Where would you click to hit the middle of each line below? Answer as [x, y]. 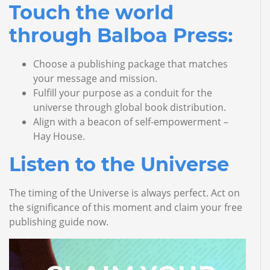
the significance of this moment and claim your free [126, 207]
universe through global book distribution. [130, 107]
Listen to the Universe [119, 164]
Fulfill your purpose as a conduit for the [123, 93]
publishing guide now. [59, 222]
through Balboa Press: [121, 35]
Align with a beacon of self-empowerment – [131, 122]
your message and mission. [95, 78]
